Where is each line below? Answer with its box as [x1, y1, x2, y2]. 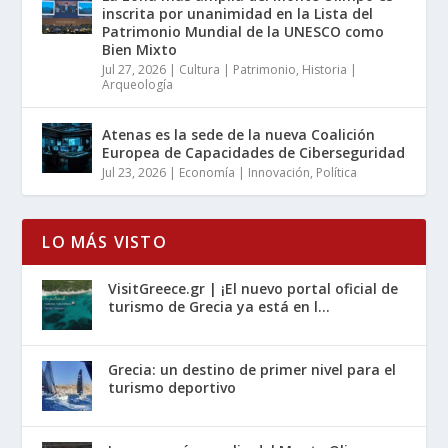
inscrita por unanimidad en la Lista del [102, 3, 374, 23]
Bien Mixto [102, 39, 178, 59]
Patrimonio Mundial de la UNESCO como [102, 21, 385, 41]
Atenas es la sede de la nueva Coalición [102, 124, 376, 144]
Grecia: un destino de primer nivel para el [108, 359, 397, 379]
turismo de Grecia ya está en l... [108, 296, 331, 316]
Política [316, 163, 358, 181]
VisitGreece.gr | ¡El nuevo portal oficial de [108, 278, 399, 298]
